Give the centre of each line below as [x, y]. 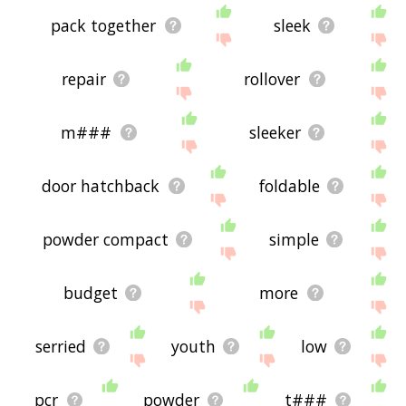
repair [83, 79]
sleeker [275, 133]
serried [60, 347]
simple [295, 240]
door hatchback [101, 186]
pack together [104, 26]
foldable [289, 186]
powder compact [106, 240]
